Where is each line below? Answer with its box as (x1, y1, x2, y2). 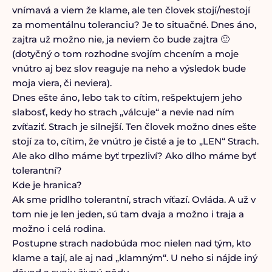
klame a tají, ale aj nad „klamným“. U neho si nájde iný (12, 252, 257, 263)
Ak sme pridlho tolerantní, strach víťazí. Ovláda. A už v (12, 194, 256, 205)
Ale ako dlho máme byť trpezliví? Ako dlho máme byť (12, 150, 256, 161)
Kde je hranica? (12, 179, 82, 191)
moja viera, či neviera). (12, 77, 112, 89)
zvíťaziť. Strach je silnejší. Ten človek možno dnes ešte (12, 121, 256, 132)
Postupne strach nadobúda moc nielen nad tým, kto (12, 237, 251, 249)
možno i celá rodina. (12, 223, 105, 234)
